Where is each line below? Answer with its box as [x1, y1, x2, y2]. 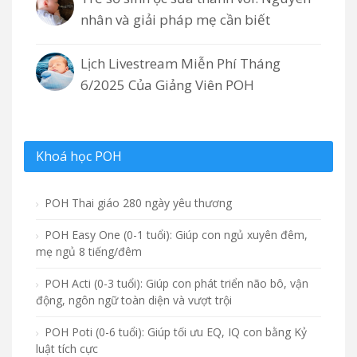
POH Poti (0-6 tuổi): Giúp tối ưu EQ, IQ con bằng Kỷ [41, 324, 307, 339]
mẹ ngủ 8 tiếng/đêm [36, 243, 142, 259]
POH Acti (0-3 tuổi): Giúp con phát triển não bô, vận [41, 275, 308, 291]
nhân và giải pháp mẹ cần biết [80, 10, 270, 29]
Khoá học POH [36, 147, 122, 165]
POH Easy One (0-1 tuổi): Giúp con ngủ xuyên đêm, [41, 226, 308, 242]
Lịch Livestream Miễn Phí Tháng [80, 53, 280, 73]
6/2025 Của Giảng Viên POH [80, 75, 254, 94]
